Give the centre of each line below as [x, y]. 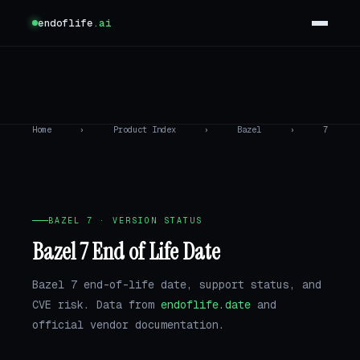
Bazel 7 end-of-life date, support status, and [177, 284]
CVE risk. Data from [96, 304]
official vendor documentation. [129, 324]
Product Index [144, 130]
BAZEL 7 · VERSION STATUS [125, 221]
